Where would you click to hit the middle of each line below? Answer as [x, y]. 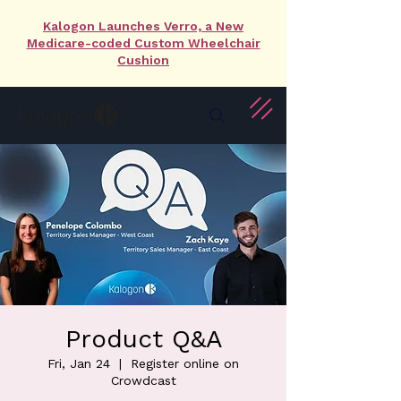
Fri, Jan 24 [79, 363]
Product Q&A [143, 339]
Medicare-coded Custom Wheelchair [143, 43]
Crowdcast [143, 380]
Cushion [143, 60]
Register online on [185, 363]
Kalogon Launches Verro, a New [143, 26]
